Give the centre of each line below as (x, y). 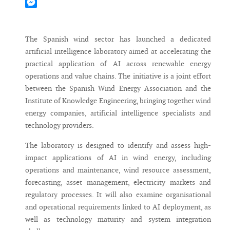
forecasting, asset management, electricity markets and (118, 183)
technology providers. (60, 126)
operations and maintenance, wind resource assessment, (118, 170)
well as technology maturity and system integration (118, 219)
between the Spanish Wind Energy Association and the (118, 89)
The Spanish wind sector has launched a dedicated (118, 39)
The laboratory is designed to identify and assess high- (118, 146)
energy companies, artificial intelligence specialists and (118, 113)
